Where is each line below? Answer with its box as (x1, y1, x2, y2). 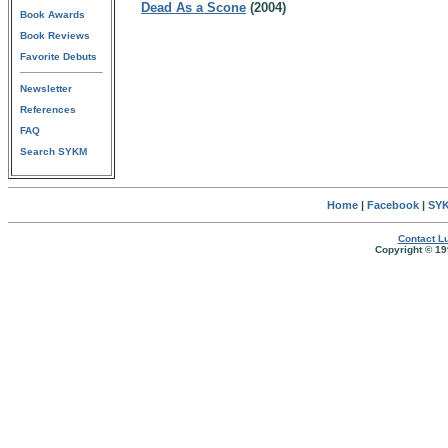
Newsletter (20, 83, 72, 94)
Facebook (366, 199, 419, 211)
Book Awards (20, 9, 85, 20)
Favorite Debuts (20, 51, 97, 62)
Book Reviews (20, 30, 90, 41)
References (20, 104, 76, 115)
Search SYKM (20, 146, 87, 157)
